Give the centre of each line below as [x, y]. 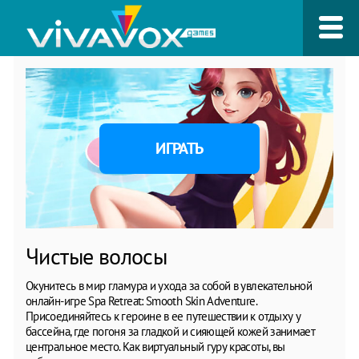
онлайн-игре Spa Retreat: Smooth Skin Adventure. [141, 301]
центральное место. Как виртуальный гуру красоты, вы [155, 346]
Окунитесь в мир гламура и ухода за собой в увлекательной [169, 285]
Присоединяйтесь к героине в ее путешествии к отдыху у [163, 316]
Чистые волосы [97, 256]
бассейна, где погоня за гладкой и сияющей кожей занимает [171, 331]
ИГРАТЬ [179, 148]
